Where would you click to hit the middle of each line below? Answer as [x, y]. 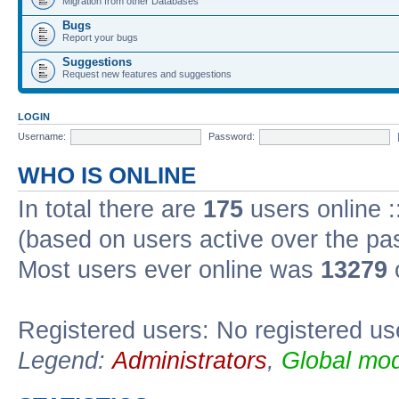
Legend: [65, 361]
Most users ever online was [169, 270]
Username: [42, 136]
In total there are [110, 209]
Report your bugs [100, 37]
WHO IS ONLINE [107, 175]
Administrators [190, 361]
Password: [232, 136]
